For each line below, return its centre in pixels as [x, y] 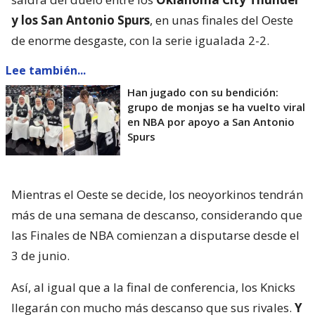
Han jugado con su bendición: [203, 92]
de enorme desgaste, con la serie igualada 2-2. [140, 40]
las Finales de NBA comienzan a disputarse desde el [155, 235]
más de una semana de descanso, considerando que [157, 214]
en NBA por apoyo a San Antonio [211, 121]
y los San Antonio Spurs [81, 20]
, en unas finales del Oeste [221, 20]
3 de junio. [40, 255]
